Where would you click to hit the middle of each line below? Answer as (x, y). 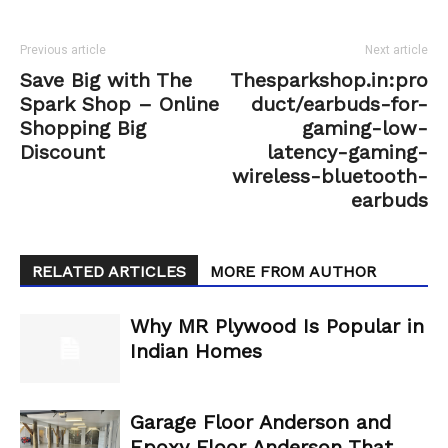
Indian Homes (196, 351)
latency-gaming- (347, 152)
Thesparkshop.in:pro (329, 80)
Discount (62, 152)
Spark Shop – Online (119, 104)
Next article (396, 50)
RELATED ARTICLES (109, 272)
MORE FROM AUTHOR (293, 272)
